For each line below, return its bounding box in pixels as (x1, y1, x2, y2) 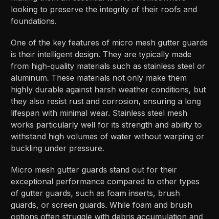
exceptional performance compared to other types (11, 176, 200, 186)
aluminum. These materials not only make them (11, 72, 187, 83)
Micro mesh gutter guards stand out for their (11, 164, 177, 175)
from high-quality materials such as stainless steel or (11, 61, 206, 71)
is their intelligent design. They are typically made (11, 49, 192, 59)
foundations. (11, 16, 57, 26)
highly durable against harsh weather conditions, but (11, 84, 206, 94)
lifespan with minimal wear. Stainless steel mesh (11, 108, 188, 118)
